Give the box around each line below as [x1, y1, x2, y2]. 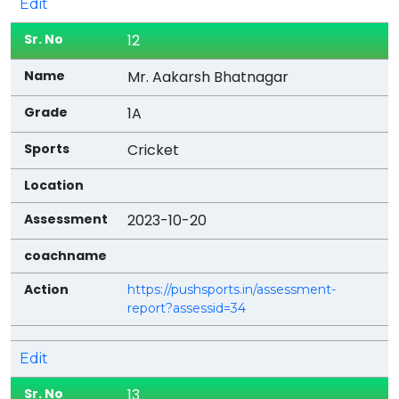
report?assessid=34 [127, 299, 247, 316]
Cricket [127, 139, 180, 160]
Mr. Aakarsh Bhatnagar [127, 66, 289, 87]
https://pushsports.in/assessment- [127, 281, 337, 297]
